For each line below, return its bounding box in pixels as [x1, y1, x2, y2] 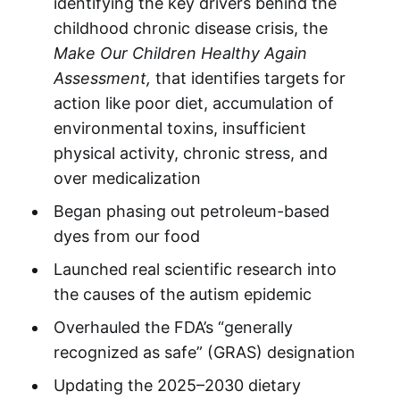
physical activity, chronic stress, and [53, 143, 328, 162]
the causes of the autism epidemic [53, 284, 312, 304]
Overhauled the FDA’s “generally [53, 317, 293, 337]
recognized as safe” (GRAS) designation [53, 342, 355, 362]
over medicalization [53, 168, 201, 187]
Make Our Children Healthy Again [53, 43, 307, 62]
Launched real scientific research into [53, 259, 337, 279]
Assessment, [53, 68, 151, 87]
